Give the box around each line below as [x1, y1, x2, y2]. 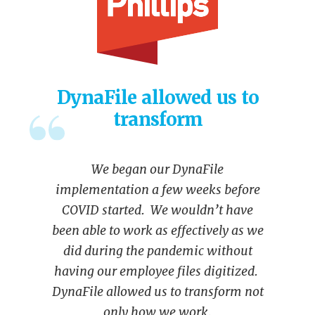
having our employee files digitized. [54, 262, 261, 279]
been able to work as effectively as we [51, 221, 264, 238]
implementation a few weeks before [55, 181, 260, 198]
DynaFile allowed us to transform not [51, 283, 264, 300]
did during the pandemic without [63, 242, 252, 259]
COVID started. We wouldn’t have [62, 201, 253, 218]
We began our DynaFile [91, 160, 224, 177]
